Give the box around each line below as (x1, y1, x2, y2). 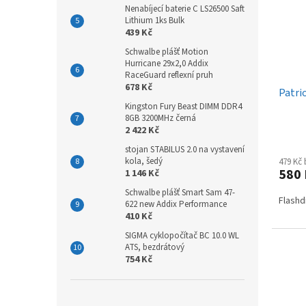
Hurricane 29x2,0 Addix (125, 57, 208, 70)
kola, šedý (125, 154, 163, 167)
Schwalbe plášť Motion (125, 45, 208, 58)
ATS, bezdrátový (125, 240, 184, 253)
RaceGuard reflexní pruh (125, 68, 213, 81)
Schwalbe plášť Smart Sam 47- (125, 186, 235, 199)
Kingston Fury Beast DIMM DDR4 (125, 100, 242, 113)
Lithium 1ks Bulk (125, 14, 184, 27)
